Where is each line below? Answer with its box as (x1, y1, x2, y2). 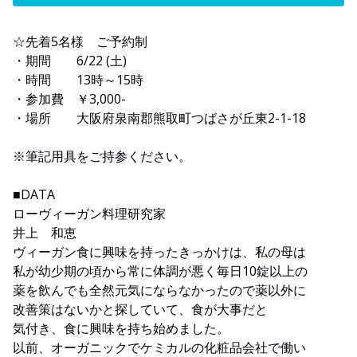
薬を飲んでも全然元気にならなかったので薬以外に (13, 280, 306, 299)
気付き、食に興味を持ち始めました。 (13, 319, 229, 337)
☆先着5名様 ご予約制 (13, 32, 147, 50)
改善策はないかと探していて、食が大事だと (13, 300, 268, 318)
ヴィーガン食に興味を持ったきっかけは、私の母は (13, 242, 306, 261)
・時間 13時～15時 (13, 70, 143, 88)
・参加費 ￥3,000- (13, 89, 126, 108)
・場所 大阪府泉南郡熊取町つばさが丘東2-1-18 (13, 108, 306, 127)
